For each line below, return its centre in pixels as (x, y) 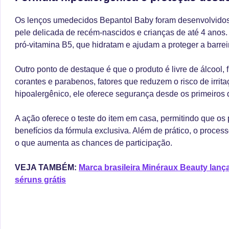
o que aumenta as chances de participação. (94, 143)
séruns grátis (40, 179)
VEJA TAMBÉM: (47, 167)
